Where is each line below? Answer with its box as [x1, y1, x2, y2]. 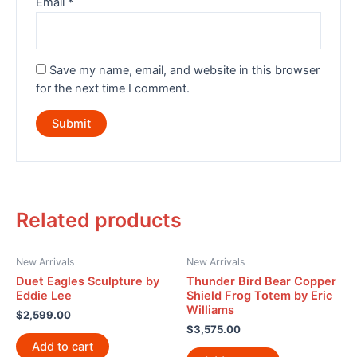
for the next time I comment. [36, 80, 190, 96]
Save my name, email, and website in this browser [49, 62, 320, 77]
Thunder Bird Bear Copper [186, 273, 336, 288]
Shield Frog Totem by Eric [186, 288, 332, 303]
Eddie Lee [16, 288, 72, 303]
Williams [186, 302, 234, 317]
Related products [16, 208, 182, 233]
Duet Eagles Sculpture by [16, 273, 159, 288]
